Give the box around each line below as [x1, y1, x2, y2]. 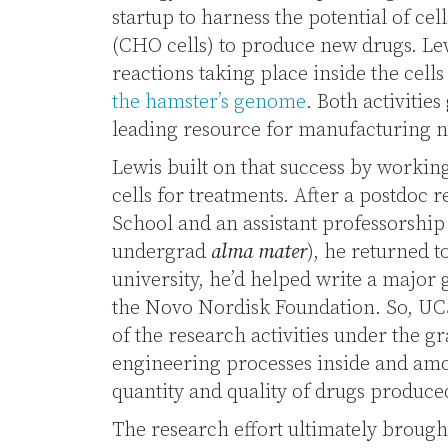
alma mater [211, 240, 307, 265]
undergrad [112, 240, 211, 265]
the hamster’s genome [112, 90, 306, 115]
